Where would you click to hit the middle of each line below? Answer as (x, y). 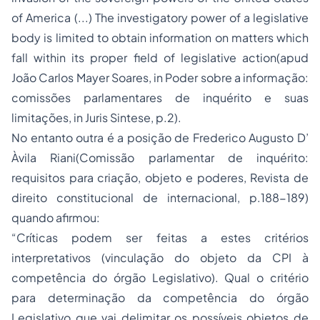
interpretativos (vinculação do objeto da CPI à (160, 257)
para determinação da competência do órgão (160, 297)
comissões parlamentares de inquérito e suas (160, 97)
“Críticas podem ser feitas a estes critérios (160, 237)
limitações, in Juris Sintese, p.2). (96, 117)
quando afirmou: (56, 217)
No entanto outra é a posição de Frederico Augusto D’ (160, 137)
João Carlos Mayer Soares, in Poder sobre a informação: (160, 77)
